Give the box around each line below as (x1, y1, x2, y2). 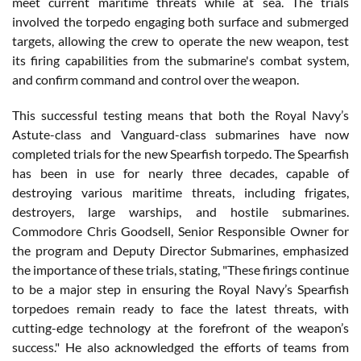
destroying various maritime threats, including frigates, (12, 184, 349, 200)
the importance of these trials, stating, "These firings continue (12, 261, 349, 277)
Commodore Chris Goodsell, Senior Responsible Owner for (12, 222, 349, 239)
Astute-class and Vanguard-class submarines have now (12, 126, 349, 142)
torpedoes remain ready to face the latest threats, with (12, 300, 349, 316)
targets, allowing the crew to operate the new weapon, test (12, 32, 349, 48)
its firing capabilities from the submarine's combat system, (12, 52, 349, 68)
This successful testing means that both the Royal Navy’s (12, 106, 349, 122)
